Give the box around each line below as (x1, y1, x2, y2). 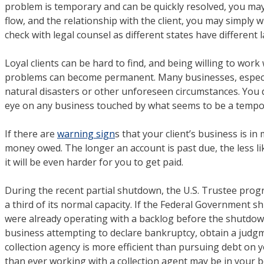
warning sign (57, 127, 115, 140)
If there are (5, 127, 57, 140)
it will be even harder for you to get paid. (5, 155, 183, 169)
